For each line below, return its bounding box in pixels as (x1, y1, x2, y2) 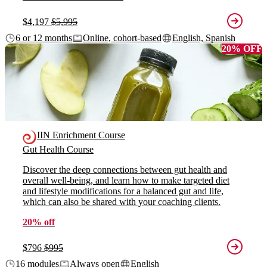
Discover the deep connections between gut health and (23, 164, 227, 175)
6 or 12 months (15, 33, 72, 44)
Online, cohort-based (83, 33, 162, 44)
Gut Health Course (23, 144, 94, 154)
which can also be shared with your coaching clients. (23, 197, 221, 207)
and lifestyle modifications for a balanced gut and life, (23, 186, 223, 196)
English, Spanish (172, 33, 235, 44)
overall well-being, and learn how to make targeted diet (23, 175, 229, 185)
